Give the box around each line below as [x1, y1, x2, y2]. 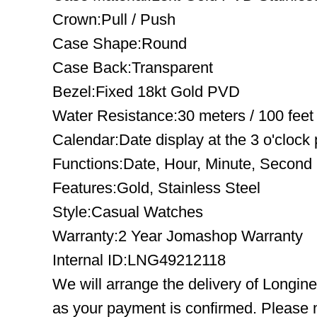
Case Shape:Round [52, 35, 187, 52]
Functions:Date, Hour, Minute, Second [52, 155, 312, 173]
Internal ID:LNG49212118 [52, 251, 226, 269]
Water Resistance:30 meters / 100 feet [52, 107, 313, 125]
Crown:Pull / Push [52, 11, 175, 28]
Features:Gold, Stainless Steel [52, 179, 260, 197]
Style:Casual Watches [52, 203, 203, 221]
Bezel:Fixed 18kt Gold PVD [52, 83, 240, 100]
